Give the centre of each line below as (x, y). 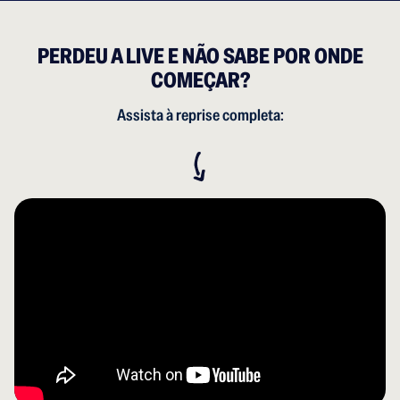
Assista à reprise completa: (200, 114)
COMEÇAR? (200, 79)
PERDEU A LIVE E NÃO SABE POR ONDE (200, 55)
